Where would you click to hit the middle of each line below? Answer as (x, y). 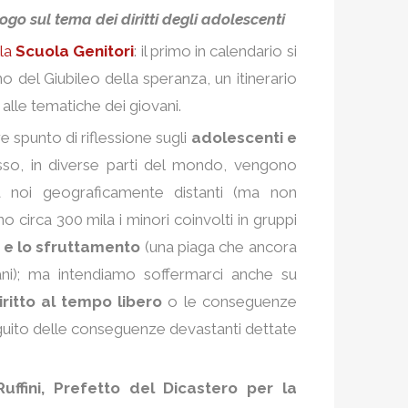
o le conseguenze (229, 301)
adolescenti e (244, 137)
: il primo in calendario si (215, 51)
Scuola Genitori (75, 51)
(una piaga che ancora (219, 246)
